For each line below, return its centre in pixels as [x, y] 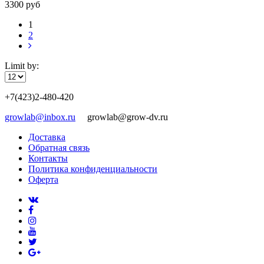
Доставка [47, 137]
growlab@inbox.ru [40, 117]
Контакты [48, 158]
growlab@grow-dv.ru [122, 117]
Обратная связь [59, 147]
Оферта [43, 179]
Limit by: [22, 65]
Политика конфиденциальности [93, 169]
